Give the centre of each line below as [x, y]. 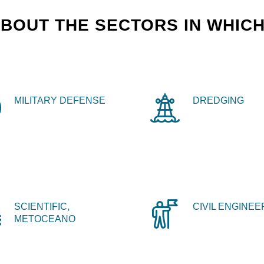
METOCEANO [45, 218]
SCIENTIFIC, [42, 206]
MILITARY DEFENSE [60, 100]
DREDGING [218, 100]
